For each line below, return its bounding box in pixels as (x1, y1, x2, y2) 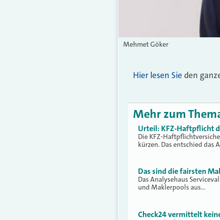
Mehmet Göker (123, 39, 168, 49)
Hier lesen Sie (133, 69, 182, 81)
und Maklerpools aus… (138, 183, 205, 192)
